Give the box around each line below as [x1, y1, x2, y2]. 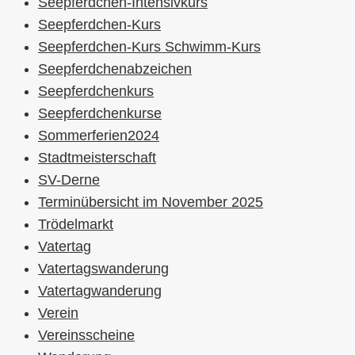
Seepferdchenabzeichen [38, 61, 192, 78]
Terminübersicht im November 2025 [38, 194, 263, 211]
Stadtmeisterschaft [38, 150, 156, 166]
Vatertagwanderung [38, 283, 162, 300]
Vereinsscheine [38, 327, 135, 344]
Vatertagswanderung [38, 261, 169, 277]
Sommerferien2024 [38, 128, 159, 144]
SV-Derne [38, 172, 100, 189]
